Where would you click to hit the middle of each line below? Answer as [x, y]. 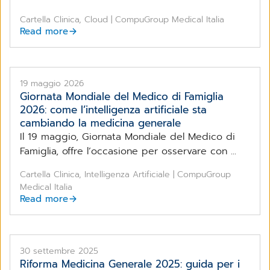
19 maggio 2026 [52, 83]
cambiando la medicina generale [100, 123]
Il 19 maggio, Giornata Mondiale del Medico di [127, 137]
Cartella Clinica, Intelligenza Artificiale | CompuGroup [125, 174]
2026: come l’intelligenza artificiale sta [113, 109]
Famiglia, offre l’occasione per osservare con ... [128, 151]
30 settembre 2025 [59, 251]
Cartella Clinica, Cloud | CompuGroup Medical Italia [122, 19]
